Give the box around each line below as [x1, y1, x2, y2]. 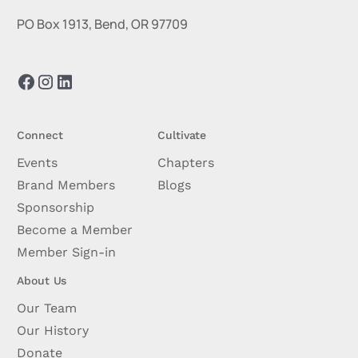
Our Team [17, 300, 78, 316]
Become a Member [17, 221, 133, 237]
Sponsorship [17, 199, 95, 215]
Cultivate [157, 128, 207, 141]
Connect [17, 128, 63, 141]
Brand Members [17, 177, 116, 193]
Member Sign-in [17, 244, 117, 260]
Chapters [157, 154, 215, 170]
